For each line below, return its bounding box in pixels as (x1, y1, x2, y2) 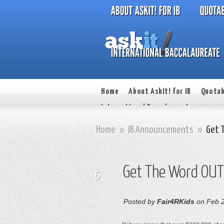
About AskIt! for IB (128, 87, 191, 96)
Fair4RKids (157, 197, 194, 205)
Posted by (123, 197, 157, 205)
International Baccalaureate (101, 103, 193, 112)
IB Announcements (128, 125, 193, 135)
